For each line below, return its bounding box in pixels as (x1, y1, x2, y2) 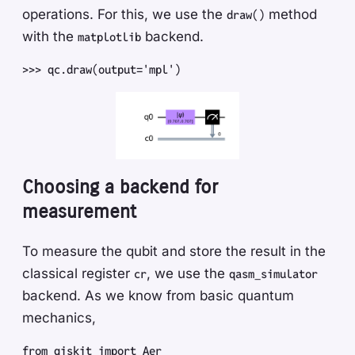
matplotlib (78, 29, 141, 45)
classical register (22, 265, 134, 281)
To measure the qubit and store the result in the (22, 242, 326, 259)
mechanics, (22, 309, 96, 326)
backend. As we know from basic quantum (22, 287, 294, 303)
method (265, 6, 317, 23)
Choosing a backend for (22, 175, 218, 198)
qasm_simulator (229, 265, 318, 281)
